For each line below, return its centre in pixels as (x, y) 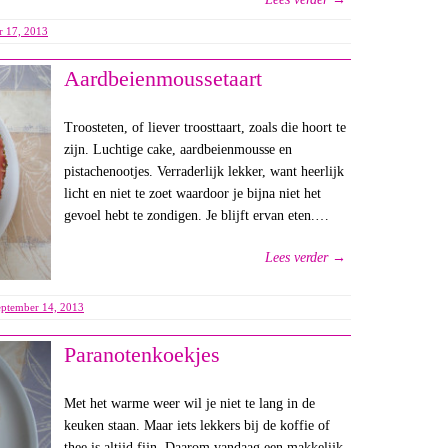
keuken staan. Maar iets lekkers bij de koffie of (196, 426)
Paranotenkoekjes (141, 355)
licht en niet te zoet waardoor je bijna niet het (192, 193)
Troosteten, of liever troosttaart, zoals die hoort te (204, 127)
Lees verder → (305, 257)
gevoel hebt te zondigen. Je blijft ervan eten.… (196, 215)
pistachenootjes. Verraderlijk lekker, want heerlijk (203, 171)
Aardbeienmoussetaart (162, 78)
